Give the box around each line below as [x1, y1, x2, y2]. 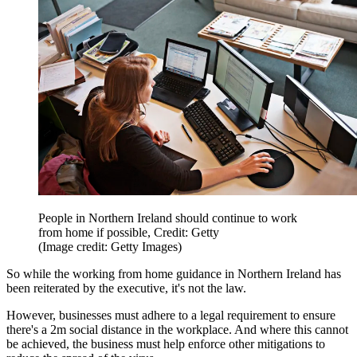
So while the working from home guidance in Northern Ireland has [6, 267, 341, 281]
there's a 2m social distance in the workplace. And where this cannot [6, 323, 348, 337]
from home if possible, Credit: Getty [38, 226, 219, 240]
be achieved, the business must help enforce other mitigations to [6, 337, 325, 351]
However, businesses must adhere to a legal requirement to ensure [6, 308, 335, 323]
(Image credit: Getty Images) [38, 240, 182, 254]
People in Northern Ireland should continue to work [38, 211, 297, 226]
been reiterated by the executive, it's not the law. [6, 281, 246, 296]
